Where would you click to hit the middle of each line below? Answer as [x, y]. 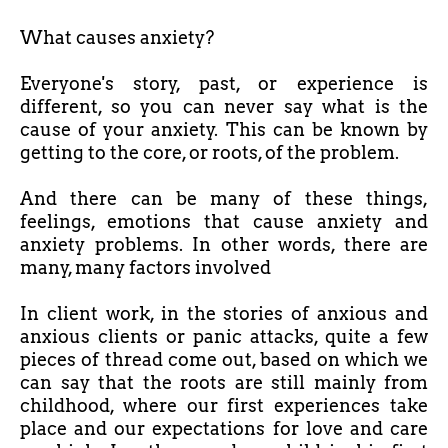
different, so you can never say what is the [224, 107]
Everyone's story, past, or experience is [224, 84]
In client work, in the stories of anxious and [224, 314]
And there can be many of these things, [224, 199]
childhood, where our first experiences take [224, 406]
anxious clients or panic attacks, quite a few [224, 337]
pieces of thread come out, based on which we [224, 360]
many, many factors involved [145, 268]
